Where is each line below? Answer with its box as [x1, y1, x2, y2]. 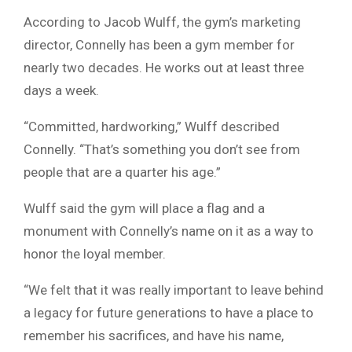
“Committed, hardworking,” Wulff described [24, 119, 280, 135]
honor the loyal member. [24, 246, 166, 262]
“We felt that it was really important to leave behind [24, 282, 324, 299]
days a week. [24, 82, 99, 99]
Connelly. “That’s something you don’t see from [24, 141, 300, 158]
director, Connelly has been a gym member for [24, 37, 295, 53]
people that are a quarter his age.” [24, 164, 221, 181]
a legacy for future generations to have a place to [24, 305, 313, 321]
